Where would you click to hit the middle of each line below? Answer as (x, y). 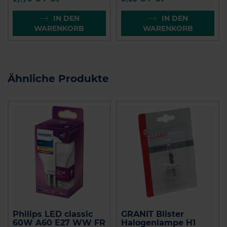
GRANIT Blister (153, 214)
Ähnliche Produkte (58, 79)
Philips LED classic (53, 214)
